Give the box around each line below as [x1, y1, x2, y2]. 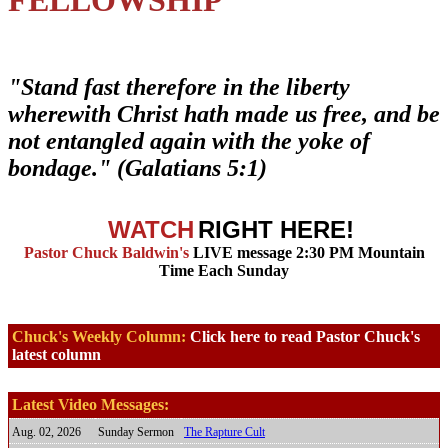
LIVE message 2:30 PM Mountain [188, 244, 425, 262]
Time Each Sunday [159, 262, 289, 280]
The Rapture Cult [184, 425, 265, 440]
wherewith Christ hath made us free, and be [8, 101, 440, 128]
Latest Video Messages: [12, 396, 169, 414]
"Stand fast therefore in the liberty [8, 74, 350, 101]
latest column [12, 346, 101, 364]
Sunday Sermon [98, 425, 174, 440]
